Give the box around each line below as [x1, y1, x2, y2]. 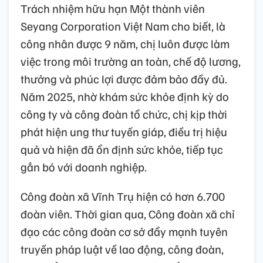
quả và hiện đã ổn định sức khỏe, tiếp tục [21, 141, 223, 157]
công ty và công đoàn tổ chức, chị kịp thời [21, 106, 227, 122]
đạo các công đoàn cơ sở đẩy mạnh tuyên [21, 223, 228, 239]
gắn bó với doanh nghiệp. [21, 159, 147, 174]
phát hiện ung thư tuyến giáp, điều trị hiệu [21, 123, 227, 139]
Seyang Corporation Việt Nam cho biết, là [21, 18, 225, 33]
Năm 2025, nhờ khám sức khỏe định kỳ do [21, 88, 229, 104]
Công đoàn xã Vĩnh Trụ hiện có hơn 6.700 [21, 188, 225, 204]
